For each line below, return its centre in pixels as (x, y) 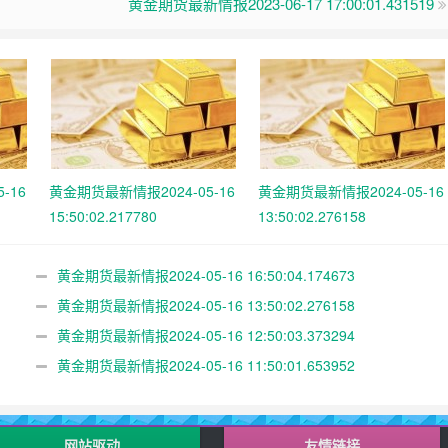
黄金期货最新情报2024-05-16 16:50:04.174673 (205, 274)
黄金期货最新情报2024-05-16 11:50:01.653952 (205, 364)
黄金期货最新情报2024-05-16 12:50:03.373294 (205, 334)
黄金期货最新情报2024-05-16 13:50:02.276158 (205, 304)
